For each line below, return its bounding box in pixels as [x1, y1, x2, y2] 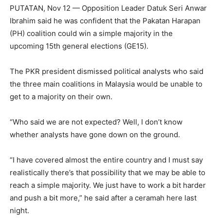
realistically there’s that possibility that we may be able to [10, 168, 205, 178]
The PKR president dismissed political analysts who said [10, 67, 203, 76]
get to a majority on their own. [10, 92, 112, 102]
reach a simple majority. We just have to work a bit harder [10, 181, 206, 190]
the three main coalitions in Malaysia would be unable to [10, 79, 202, 89]
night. [10, 206, 29, 216]
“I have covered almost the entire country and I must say [10, 155, 203, 165]
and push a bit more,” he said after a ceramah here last [10, 193, 197, 203]
